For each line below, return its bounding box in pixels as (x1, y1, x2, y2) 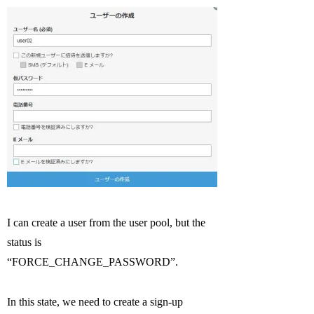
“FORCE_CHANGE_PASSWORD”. (7, 256, 179, 268)
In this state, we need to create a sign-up (7, 296, 184, 308)
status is (7, 236, 42, 249)
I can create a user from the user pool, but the (7, 217, 206, 229)
